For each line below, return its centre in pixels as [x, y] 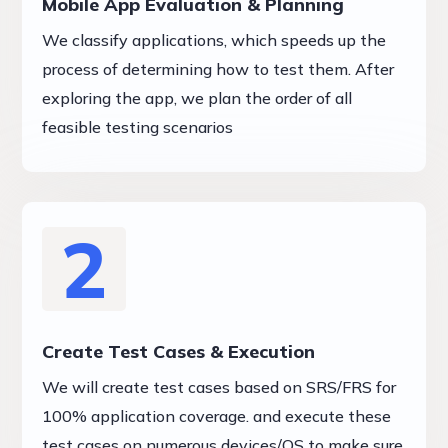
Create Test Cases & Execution [179, 352]
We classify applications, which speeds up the [214, 40]
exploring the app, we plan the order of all [197, 98]
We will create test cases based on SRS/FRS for [219, 387]
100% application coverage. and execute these [217, 416]
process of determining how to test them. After [218, 69]
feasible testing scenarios [138, 127]
